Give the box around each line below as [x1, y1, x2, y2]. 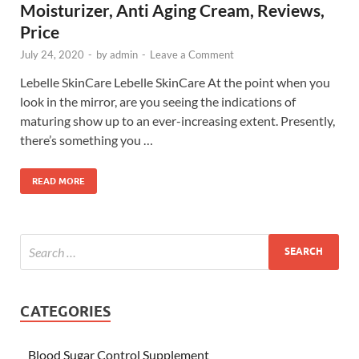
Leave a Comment [150, 47, 234, 61]
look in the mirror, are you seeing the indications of [20, 93, 296, 109]
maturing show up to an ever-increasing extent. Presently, [20, 112, 335, 128]
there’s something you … [20, 131, 153, 147]
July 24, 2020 [20, 47, 84, 61]
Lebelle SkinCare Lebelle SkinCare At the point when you [20, 74, 330, 90]
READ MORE [32, 175, 85, 187]
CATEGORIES [20, 302, 111, 320]
